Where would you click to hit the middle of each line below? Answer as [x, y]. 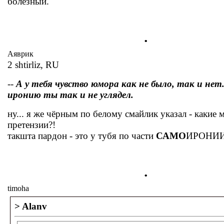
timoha [18, 188]
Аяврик [20, 54]
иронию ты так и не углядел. [70, 95]
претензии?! [31, 125]
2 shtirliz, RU [33, 65]
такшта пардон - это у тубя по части [82, 136]
